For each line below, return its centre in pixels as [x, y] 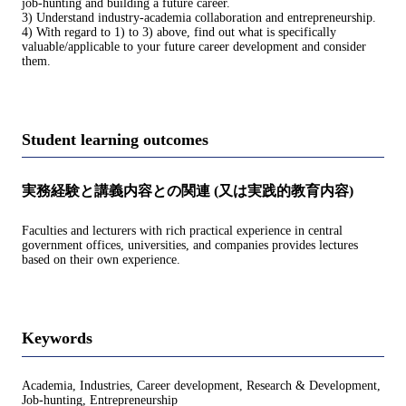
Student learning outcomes [115, 139]
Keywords [57, 338]
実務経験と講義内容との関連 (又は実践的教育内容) [188, 191]
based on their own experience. [101, 260]
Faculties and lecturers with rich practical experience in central [182, 231]
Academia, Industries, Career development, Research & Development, [201, 385]
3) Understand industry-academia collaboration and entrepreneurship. [199, 17]
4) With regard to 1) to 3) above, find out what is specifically [179, 32]
